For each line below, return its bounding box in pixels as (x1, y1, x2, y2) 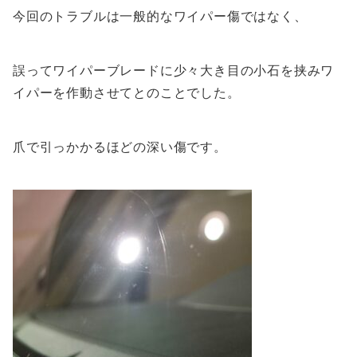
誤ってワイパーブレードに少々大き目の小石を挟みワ (13, 62, 335, 79)
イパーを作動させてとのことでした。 (13, 84, 241, 101)
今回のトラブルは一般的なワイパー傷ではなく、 (13, 8, 308, 25)
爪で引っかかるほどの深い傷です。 (13, 139, 227, 155)
